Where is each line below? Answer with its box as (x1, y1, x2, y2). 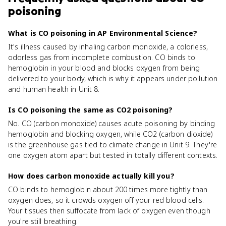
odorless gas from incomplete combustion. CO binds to (8, 52, 195, 62)
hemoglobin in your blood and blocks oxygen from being (8, 63, 200, 73)
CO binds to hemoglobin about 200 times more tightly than (8, 185, 208, 194)
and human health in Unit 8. (8, 84, 100, 94)
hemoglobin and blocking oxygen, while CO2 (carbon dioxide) (8, 129, 213, 139)
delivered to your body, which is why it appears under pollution (8, 74, 218, 83)
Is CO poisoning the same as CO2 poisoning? (8, 105, 173, 115)
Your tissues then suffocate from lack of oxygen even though (8, 206, 210, 215)
